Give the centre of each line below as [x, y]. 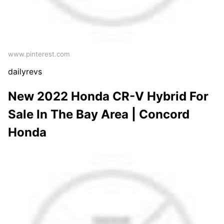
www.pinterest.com [39, 54]
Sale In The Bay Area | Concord [99, 114]
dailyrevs [25, 72]
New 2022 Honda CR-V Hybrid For [108, 96]
